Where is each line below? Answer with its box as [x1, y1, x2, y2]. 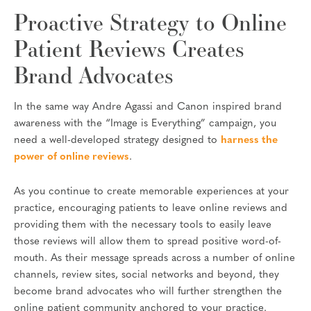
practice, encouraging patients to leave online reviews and [14, 203, 287, 214]
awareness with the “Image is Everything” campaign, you [14, 119, 276, 130]
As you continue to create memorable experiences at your [14, 186, 289, 197]
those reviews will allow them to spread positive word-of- [14, 236, 281, 247]
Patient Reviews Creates [14, 33, 244, 64]
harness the [221, 135, 278, 146]
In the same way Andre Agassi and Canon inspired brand [14, 102, 282, 113]
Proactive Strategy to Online [14, 7, 287, 37]
